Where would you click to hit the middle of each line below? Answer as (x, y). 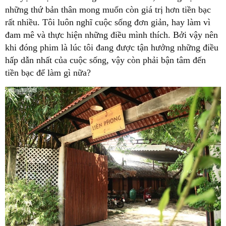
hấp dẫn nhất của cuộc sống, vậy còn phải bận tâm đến (105, 60)
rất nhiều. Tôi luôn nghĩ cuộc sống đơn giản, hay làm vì (108, 22)
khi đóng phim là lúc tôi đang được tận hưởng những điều (112, 47)
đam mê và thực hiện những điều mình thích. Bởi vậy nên (111, 35)
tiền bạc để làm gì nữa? (48, 72)
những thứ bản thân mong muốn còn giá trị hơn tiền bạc (108, 9)
